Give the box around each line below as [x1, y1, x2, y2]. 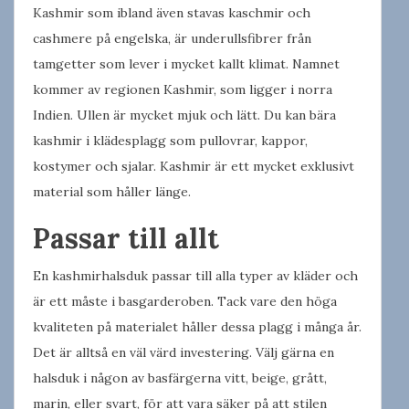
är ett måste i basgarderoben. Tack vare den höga [33, 292, 337, 309]
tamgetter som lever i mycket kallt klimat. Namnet [33, 55, 340, 72]
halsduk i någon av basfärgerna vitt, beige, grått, [33, 369, 327, 386]
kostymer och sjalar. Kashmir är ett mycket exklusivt [33, 157, 354, 174]
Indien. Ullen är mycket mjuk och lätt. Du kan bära [33, 106, 336, 123]
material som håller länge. [33, 183, 191, 200]
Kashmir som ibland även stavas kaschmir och [33, 4, 310, 21]
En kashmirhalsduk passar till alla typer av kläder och [33, 267, 358, 284]
